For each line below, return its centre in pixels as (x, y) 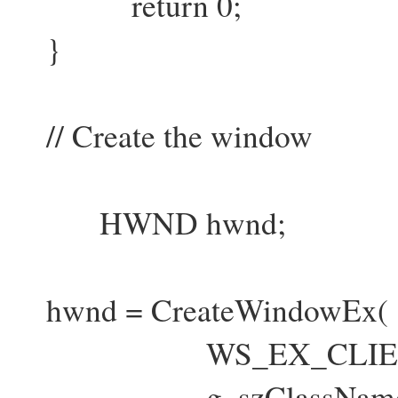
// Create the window (163, 135)
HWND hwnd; (150, 223)
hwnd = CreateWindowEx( (201, 310)
